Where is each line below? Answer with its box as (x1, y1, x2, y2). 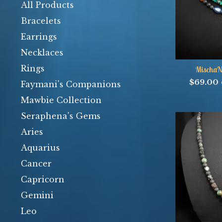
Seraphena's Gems (21, 111, 101, 121)
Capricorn (21, 174, 64, 184)
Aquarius (21, 143, 60, 153)
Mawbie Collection (21, 95, 102, 105)
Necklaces (21, 48, 63, 57)
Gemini (21, 190, 54, 200)
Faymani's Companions (21, 79, 121, 89)
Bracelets (21, 16, 61, 26)
